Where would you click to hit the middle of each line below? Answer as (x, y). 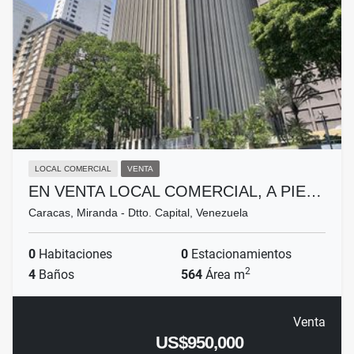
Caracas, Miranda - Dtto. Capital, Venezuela (138, 213)
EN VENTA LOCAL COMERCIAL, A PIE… (175, 192)
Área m (224, 275)
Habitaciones (74, 254)
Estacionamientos (240, 254)
